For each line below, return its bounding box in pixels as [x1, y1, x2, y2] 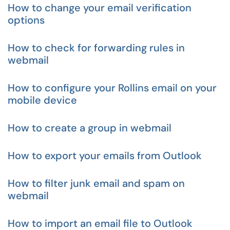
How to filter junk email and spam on [8, 177, 185, 190]
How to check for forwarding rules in [8, 41, 185, 54]
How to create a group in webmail [8, 121, 171, 135]
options [8, 13, 45, 27]
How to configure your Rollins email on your [8, 81, 217, 94]
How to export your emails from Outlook [8, 149, 202, 162]
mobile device [8, 93, 77, 107]
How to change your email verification [8, 1, 191, 14]
